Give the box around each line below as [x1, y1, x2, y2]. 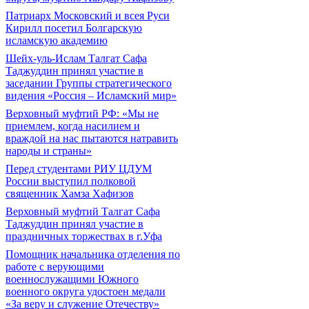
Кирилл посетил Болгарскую [6, 22, 142, 34]
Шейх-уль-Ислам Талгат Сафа [6, 52, 147, 64]
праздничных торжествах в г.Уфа [6, 230, 162, 242]
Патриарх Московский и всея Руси [6, 10, 170, 21]
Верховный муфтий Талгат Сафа [6, 206, 160, 217]
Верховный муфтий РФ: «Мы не [6, 108, 159, 119]
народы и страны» [6, 145, 92, 157]
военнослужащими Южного [6, 273, 139, 285]
